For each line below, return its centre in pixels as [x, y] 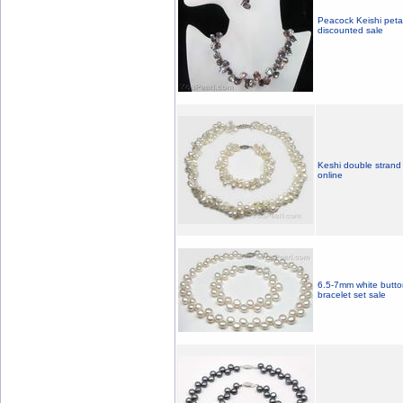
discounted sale [350, 30]
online [330, 175]
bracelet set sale [352, 295]
